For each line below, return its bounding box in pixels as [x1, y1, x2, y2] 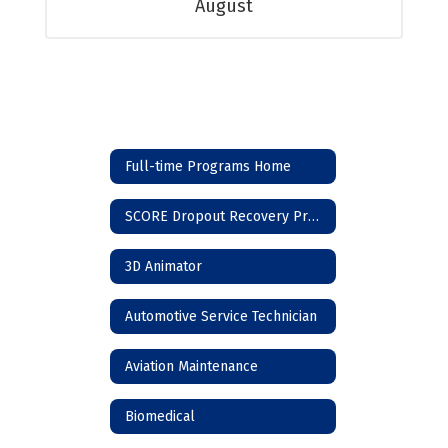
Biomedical [125, 407, 195, 425]
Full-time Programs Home [125, 157, 291, 175]
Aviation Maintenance [125, 357, 258, 375]
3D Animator [125, 257, 202, 275]
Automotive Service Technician [125, 307, 317, 325]
